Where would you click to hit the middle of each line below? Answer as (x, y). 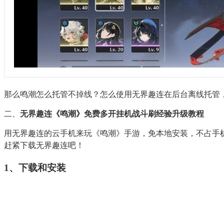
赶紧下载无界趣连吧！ (44, 145)
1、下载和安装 (35, 167)
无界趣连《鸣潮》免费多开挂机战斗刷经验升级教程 (112, 113)
